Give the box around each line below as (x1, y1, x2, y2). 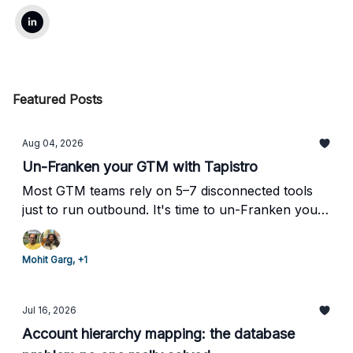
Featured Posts (13, 91, 102, 107)
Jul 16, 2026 (22, 304, 76, 316)
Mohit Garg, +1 (22, 254, 87, 266)
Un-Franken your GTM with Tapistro (22, 158, 258, 175)
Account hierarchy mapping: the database (22, 325, 295, 342)
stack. (22, 221, 57, 236)
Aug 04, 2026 (22, 137, 84, 149)
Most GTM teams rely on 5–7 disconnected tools (22, 183, 313, 199)
